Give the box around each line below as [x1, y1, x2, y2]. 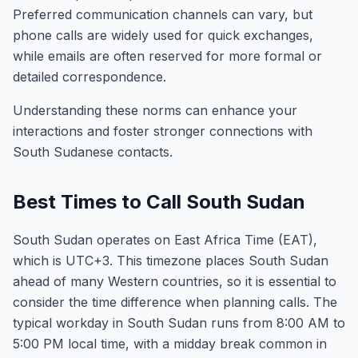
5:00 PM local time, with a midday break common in [13, 336, 327, 352]
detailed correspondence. [13, 69, 166, 85]
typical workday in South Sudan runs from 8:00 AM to [13, 315, 345, 331]
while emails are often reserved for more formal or [13, 48, 322, 64]
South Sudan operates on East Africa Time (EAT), [13, 232, 317, 248]
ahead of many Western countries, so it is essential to [13, 273, 336, 289]
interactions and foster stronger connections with [13, 123, 312, 139]
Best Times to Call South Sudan [13, 190, 305, 213]
